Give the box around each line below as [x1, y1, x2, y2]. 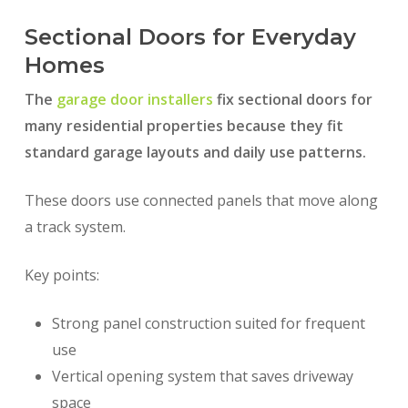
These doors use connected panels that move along [24, 190, 378, 211]
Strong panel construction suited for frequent [51, 313, 365, 334]
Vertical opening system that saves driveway [51, 366, 353, 387]
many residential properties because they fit [24, 116, 343, 137]
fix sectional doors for [212, 89, 372, 110]
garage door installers [56, 89, 213, 110]
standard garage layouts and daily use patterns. [24, 142, 366, 163]
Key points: [24, 265, 99, 286]
